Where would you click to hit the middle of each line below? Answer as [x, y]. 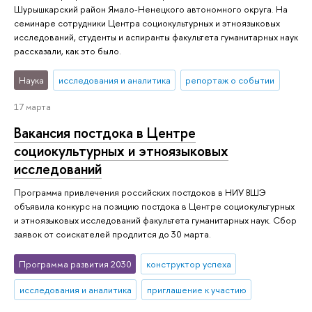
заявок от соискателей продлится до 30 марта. [112, 234]
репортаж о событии [230, 80]
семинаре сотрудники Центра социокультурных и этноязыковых [147, 23]
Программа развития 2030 [75, 264]
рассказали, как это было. [68, 50]
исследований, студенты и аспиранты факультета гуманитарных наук [156, 37]
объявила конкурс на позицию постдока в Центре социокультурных [154, 206]
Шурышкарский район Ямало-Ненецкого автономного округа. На [151, 9]
